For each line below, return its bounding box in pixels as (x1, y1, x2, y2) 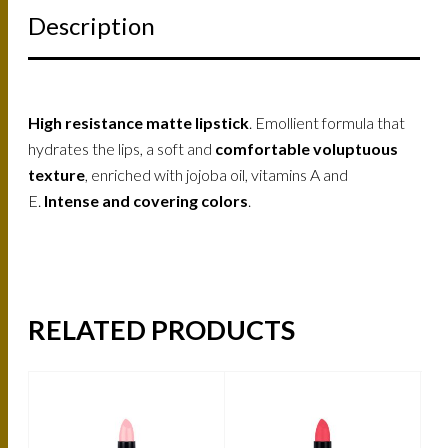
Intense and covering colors (44, 190, 249, 210)
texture (28, 164, 86, 184)
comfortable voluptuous (215, 138, 399, 158)
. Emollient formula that (249, 112, 406, 132)
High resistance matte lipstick (28, 112, 250, 132)
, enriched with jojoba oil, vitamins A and (85, 164, 349, 184)
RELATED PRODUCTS (28, 313, 296, 347)
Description (28, 10, 156, 40)
